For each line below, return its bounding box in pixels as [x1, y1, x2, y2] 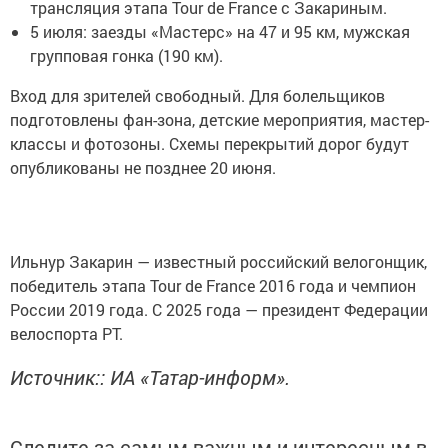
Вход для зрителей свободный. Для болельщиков [10, 84, 385, 106]
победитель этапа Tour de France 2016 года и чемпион [10, 274, 416, 296]
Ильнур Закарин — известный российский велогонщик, [10, 250, 427, 272]
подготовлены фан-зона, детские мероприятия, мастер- [10, 108, 429, 130]
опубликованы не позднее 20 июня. [10, 156, 276, 178]
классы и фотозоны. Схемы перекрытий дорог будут [10, 132, 409, 154]
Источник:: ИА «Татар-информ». [10, 363, 290, 390]
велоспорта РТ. [10, 322, 123, 344]
